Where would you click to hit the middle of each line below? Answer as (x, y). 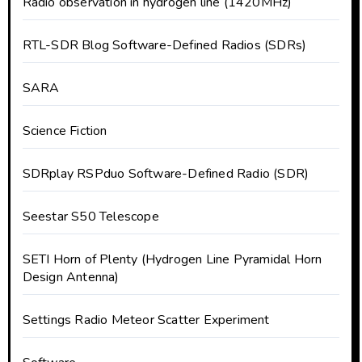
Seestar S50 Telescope (90, 216)
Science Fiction (65, 130)
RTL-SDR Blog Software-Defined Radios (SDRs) (164, 45)
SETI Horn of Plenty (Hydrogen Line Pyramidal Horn (172, 259)
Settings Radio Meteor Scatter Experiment (146, 320)
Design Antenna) (71, 277)
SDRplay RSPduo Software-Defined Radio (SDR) (166, 173)
